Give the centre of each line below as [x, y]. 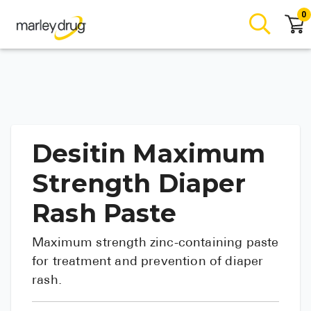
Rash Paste [104, 213]
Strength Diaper [139, 183]
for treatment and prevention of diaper [148, 262]
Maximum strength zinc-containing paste [155, 243]
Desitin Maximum [149, 153]
